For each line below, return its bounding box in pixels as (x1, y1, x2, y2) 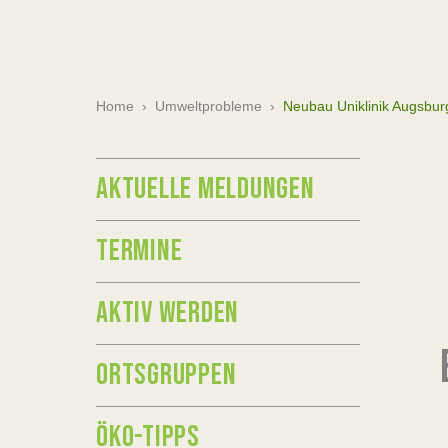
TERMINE (96, 233, 183, 269)
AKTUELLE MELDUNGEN (96, 171, 315, 207)
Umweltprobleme (155, 98, 262, 114)
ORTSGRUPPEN (96, 357, 237, 393)
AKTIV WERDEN (96, 295, 239, 331)
